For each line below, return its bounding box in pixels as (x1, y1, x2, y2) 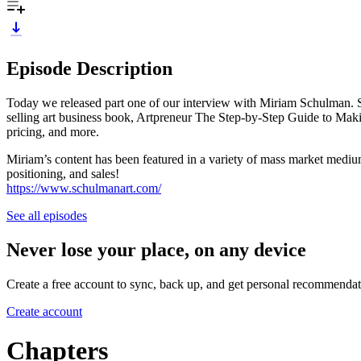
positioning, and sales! (6, 166, 119, 180)
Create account (6, 304, 82, 318)
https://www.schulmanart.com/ (6, 180, 161, 195)
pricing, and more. (6, 124, 102, 139)
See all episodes (6, 208, 87, 222)
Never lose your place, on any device (6, 239, 306, 260)
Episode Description (6, 57, 172, 79)
